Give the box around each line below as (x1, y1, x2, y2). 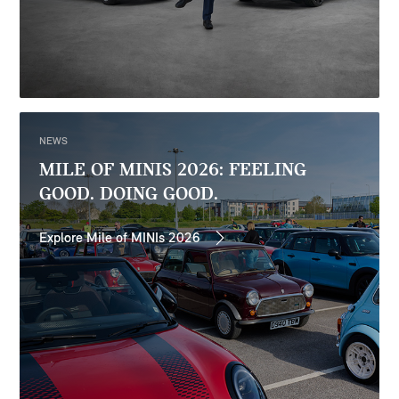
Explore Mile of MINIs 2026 (39, 228, 201, 246)
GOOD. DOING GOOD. (39, 181, 219, 204)
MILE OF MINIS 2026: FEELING (39, 157, 307, 180)
